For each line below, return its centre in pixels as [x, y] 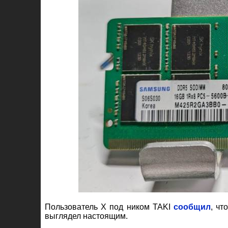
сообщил [192, 207]
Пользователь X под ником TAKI [109, 207]
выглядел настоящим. [86, 216]
